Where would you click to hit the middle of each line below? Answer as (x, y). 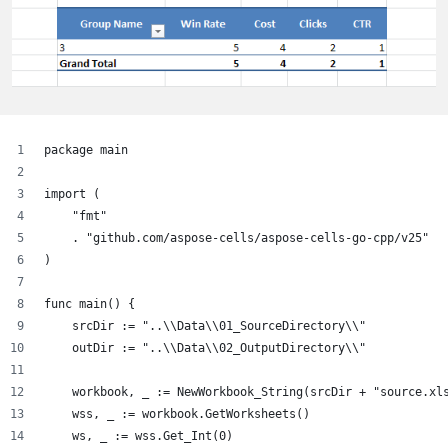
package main (86, 150)
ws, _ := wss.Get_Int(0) (138, 436)
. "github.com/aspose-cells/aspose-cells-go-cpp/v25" (236, 238)
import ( (72, 194)
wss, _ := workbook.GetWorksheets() (177, 414)
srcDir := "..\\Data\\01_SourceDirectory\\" (205, 326)
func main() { (89, 304)
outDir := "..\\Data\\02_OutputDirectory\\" (205, 348)
